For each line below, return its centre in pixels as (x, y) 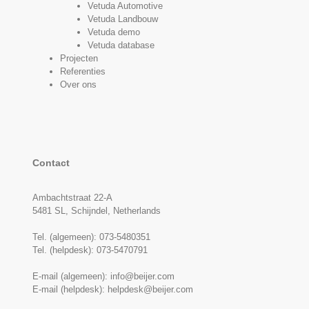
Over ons (78, 84)
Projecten (79, 58)
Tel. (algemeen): (66, 237)
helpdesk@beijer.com (150, 289)
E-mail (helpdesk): (70, 289)
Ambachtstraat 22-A (72, 198)
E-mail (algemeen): (71, 276)
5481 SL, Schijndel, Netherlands (97, 211)
